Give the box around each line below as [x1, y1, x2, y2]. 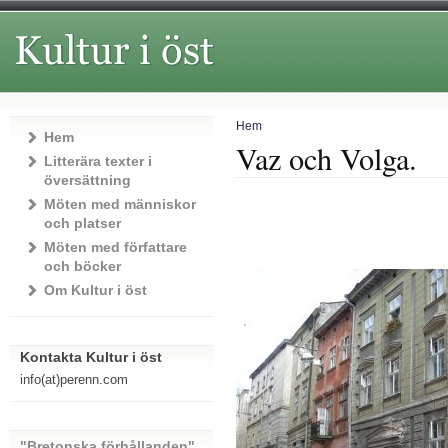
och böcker [43, 258, 121, 274]
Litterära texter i [43, 153, 152, 169]
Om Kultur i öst [43, 282, 147, 298]
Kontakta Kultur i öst [19, 349, 162, 365]
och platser [43, 215, 121, 231]
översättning [43, 172, 131, 188]
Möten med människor [43, 196, 196, 212]
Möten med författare [43, 239, 187, 255]
